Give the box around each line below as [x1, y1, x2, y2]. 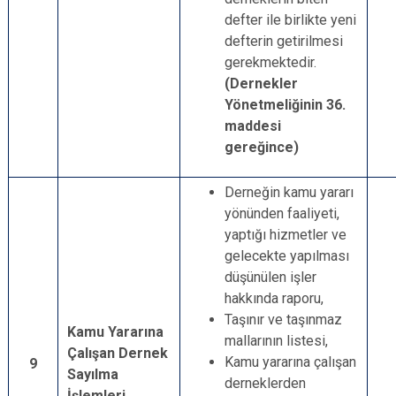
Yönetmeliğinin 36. [225, 96, 346, 113]
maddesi [225, 118, 281, 134]
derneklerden [225, 375, 306, 392]
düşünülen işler [225, 269, 316, 286]
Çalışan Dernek [67, 345, 168, 362]
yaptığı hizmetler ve [225, 226, 346, 243]
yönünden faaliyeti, [225, 205, 339, 222]
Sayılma [67, 366, 118, 383]
